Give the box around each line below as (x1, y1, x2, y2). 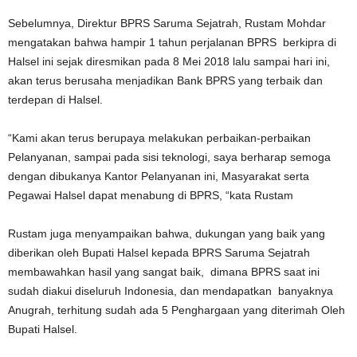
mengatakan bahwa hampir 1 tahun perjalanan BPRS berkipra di (8, 36, 336, 49)
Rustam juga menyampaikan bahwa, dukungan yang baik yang (8, 227, 325, 240)
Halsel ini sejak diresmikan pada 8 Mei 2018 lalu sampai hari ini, (8, 55, 330, 68)
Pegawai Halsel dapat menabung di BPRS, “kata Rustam (8, 189, 293, 202)
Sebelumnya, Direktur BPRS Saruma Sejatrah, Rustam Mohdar (8, 17, 326, 29)
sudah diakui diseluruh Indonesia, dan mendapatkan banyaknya (8, 284, 333, 297)
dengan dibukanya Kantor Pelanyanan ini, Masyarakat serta (8, 170, 309, 182)
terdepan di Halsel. (8, 93, 103, 106)
